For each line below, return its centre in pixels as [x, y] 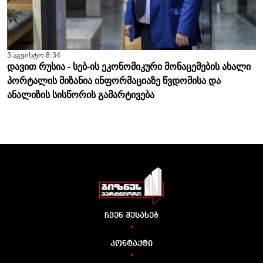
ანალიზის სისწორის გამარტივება [81, 95]
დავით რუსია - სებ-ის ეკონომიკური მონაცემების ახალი [129, 67]
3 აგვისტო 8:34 [34, 55]
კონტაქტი [131, 244]
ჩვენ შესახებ [131, 216]
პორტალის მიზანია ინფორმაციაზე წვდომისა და [114, 81]
